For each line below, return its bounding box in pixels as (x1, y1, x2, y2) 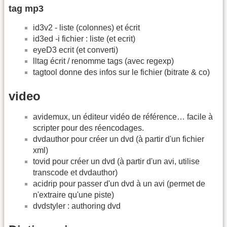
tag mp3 (9, 3, 44, 14)
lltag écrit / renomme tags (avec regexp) (33, 56, 174, 65)
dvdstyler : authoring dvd (33, 201, 121, 210)
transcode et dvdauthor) (33, 168, 118, 177)
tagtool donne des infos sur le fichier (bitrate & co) (33, 67, 210, 77)
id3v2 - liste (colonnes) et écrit (33, 23, 140, 32)
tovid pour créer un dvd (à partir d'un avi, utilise (33, 157, 200, 166)
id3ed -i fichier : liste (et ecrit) (33, 34, 135, 43)
